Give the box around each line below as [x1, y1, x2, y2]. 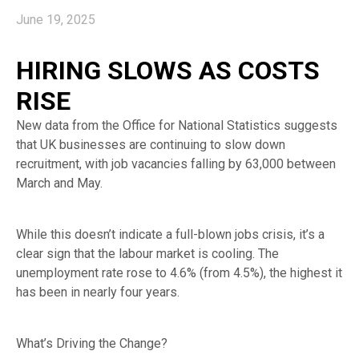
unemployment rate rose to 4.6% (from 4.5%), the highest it [16, 265, 342, 281]
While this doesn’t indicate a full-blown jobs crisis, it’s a [16, 227, 325, 243]
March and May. [16, 175, 103, 192]
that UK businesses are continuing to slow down [16, 137, 285, 153]
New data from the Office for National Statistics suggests [16, 118, 337, 134]
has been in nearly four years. [16, 284, 179, 301]
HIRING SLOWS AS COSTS [16, 55, 320, 87]
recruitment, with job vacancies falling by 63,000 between [16, 156, 336, 172]
